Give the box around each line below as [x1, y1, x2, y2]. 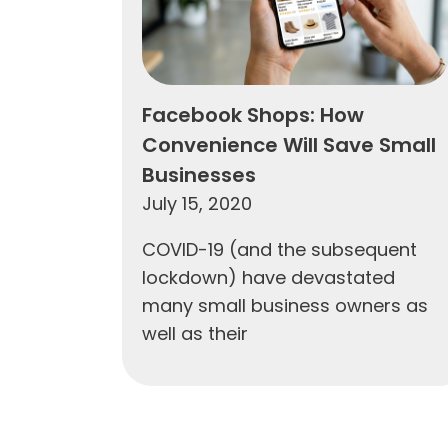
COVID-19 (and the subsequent [142, 236, 417, 262]
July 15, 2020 [142, 190, 252, 216]
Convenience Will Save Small [142, 130, 436, 159]
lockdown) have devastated [142, 264, 395, 290]
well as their [142, 320, 248, 346]
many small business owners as [142, 292, 428, 318]
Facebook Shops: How [142, 100, 364, 129]
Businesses [142, 160, 256, 189]
